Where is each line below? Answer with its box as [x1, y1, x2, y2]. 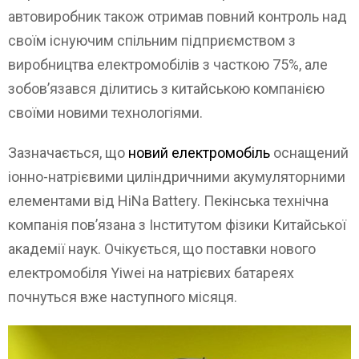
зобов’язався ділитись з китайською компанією [8, 80, 325, 98]
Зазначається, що [8, 144, 128, 162]
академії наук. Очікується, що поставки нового [8, 240, 316, 258]
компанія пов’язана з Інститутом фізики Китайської [8, 216, 346, 234]
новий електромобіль [128, 144, 270, 162]
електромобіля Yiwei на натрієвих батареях [8, 264, 294, 282]
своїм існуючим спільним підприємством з [8, 32, 296, 50]
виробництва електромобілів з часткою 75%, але [8, 56, 328, 74]
